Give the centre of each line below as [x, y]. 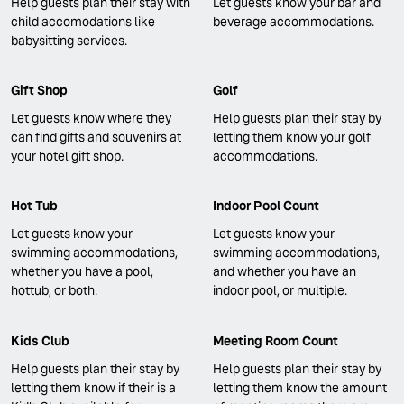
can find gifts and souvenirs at [96, 138]
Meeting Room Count [275, 340]
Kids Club [40, 340]
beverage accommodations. [294, 21]
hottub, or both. [54, 291]
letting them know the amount [300, 387]
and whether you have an [285, 272]
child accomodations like [83, 21]
